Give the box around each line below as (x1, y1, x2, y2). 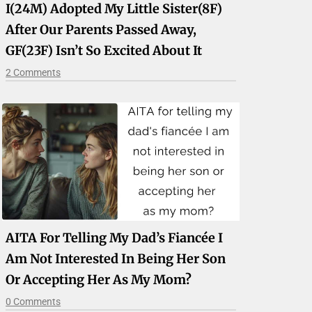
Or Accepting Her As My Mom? (6, 272, 192, 288)
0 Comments (6, 296, 61, 308)
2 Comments (6, 67, 61, 79)
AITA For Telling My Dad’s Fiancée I (6, 230, 224, 247)
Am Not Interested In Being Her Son (6, 251, 226, 267)
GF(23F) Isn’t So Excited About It (6, 42, 203, 59)
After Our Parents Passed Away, (6, 22, 197, 38)
